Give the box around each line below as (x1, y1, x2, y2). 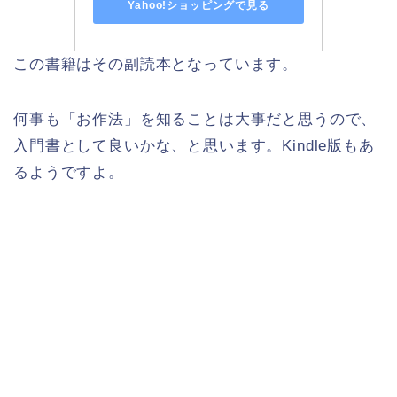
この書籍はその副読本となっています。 (13, 55, 299, 73)
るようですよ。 (13, 163, 124, 181)
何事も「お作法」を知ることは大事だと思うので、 (13, 110, 378, 128)
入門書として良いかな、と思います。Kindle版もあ (13, 136, 375, 154)
